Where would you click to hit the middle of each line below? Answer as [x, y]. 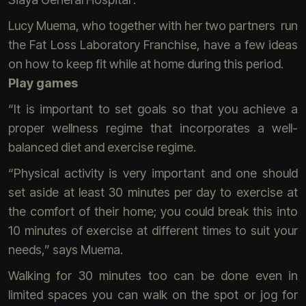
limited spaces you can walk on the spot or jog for [153, 295]
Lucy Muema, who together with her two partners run [153, 26]
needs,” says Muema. [66, 250]
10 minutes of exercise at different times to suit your [153, 231]
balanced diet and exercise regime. [103, 147]
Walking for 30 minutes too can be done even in [153, 276]
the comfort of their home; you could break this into [153, 211]
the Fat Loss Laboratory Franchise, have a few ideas [153, 45]
